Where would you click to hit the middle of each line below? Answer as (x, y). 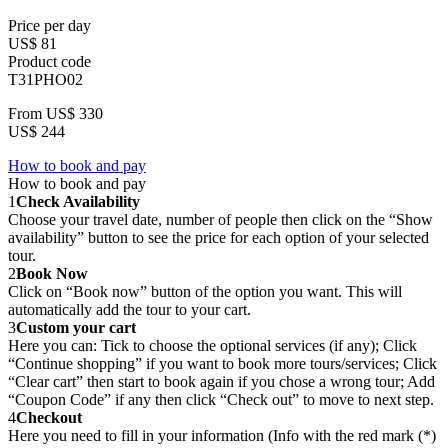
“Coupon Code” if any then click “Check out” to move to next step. (221, 400)
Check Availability (78, 202)
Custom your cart (76, 328)
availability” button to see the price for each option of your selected (218, 238)
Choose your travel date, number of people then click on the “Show (220, 220)
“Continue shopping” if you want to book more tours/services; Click (222, 364)
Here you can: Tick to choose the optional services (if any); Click (212, 346)
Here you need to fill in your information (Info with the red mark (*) (222, 436)
